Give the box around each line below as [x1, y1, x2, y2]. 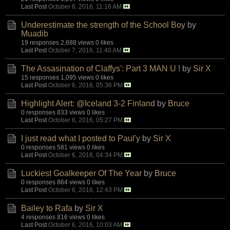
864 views [57, 178, 85, 185]
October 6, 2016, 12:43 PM [48, 186, 123, 193]
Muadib [21, 29, 48, 38]
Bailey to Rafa [21, 203, 72, 213]
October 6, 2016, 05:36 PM [48, 81, 123, 88]
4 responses [21, 213, 55, 220]
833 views [57, 108, 85, 116]
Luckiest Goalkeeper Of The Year [21, 168, 142, 178]
